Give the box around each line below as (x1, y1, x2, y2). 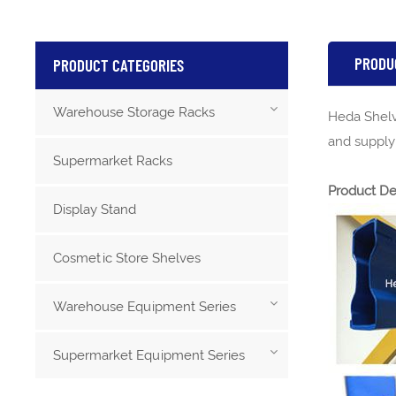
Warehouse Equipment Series (53, 298, 237, 315)
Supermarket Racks (53, 152, 173, 169)
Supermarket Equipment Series (53, 346, 246, 363)
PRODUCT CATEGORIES (53, 54, 185, 75)
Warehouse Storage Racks (53, 103, 216, 120)
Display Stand (53, 201, 137, 217)
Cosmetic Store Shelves (53, 249, 202, 266)
